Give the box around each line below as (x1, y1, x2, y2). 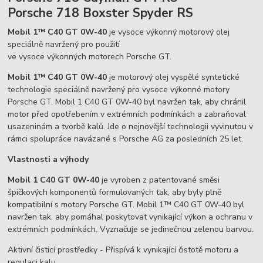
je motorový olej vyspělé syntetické (107, 71, 240, 83)
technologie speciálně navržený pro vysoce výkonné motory (8, 83, 230, 95)
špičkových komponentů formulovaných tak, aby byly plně (8, 186, 222, 198)
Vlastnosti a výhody (8, 153, 89, 165)
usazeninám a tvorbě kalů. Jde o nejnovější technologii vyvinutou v (8, 120, 254, 132)
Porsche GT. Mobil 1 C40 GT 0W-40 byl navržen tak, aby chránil (8, 96, 247, 107)
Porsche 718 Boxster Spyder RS (8, 5, 194, 22)
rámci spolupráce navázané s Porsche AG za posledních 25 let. (8, 133, 244, 144)
